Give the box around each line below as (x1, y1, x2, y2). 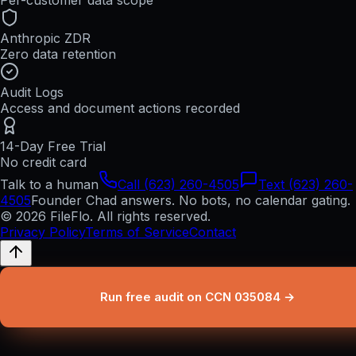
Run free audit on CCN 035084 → (99, 289, 295, 305)
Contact (189, 224, 236, 241)
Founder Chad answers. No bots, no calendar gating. (31, 192, 350, 209)
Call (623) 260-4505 (118, 176, 239, 193)
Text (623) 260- (258, 176, 353, 193)
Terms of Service (85, 224, 189, 241)
